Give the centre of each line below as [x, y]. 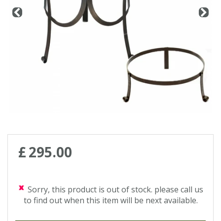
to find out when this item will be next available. [110, 200]
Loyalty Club [32, 33]
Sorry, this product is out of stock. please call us [115, 189]
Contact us [29, 9]
